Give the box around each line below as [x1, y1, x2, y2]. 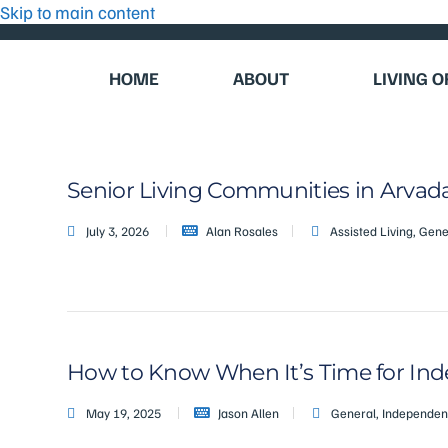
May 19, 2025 [86, 405, 164, 421]
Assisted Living [330, 223, 413, 239]
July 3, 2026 [86, 223, 152, 239]
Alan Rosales [206, 223, 278, 239]
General [331, 405, 376, 421]
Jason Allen [218, 405, 279, 421]
